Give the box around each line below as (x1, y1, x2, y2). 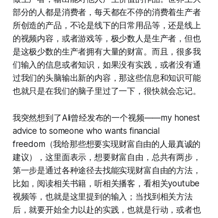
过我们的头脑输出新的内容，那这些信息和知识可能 (12, 73, 201, 83)
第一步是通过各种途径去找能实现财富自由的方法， (12, 165, 201, 175)
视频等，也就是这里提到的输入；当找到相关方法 (12, 191, 193, 201)
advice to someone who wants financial (12, 126, 160, 136)
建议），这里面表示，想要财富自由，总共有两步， (12, 152, 201, 162)
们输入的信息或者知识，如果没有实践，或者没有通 (12, 59, 201, 70)
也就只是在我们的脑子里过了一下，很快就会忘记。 (12, 86, 201, 96)
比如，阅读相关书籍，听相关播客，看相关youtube (12, 178, 200, 188)
